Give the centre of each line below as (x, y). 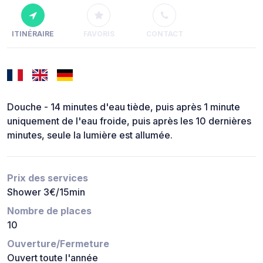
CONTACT (164, 34)
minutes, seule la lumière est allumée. (90, 135)
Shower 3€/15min (46, 192)
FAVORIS (99, 34)
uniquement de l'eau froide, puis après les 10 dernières (129, 121)
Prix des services (48, 178)
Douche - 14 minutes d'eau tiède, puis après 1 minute (124, 107)
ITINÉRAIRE (33, 34)
